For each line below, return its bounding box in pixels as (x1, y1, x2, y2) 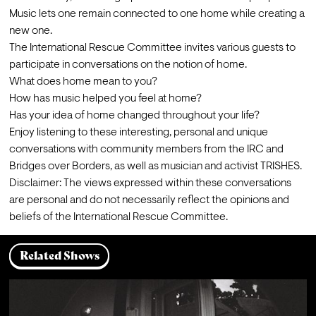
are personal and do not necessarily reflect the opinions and (8, 194, 289, 206)
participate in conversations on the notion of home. (8, 59, 247, 71)
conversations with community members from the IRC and (8, 143, 284, 155)
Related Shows (19, 248, 99, 262)
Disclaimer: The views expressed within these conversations (8, 177, 291, 189)
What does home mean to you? (8, 75, 157, 87)
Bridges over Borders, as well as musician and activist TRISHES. (8, 160, 302, 172)
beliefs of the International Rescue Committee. (8, 211, 228, 223)
